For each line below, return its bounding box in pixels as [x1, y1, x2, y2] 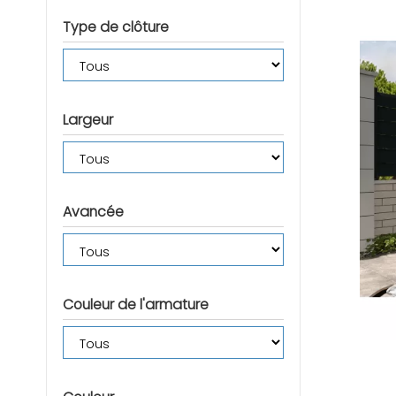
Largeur [62, 109, 113, 130]
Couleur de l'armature [62, 294, 209, 316]
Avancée [62, 202, 124, 223]
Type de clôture [62, 16, 169, 37]
